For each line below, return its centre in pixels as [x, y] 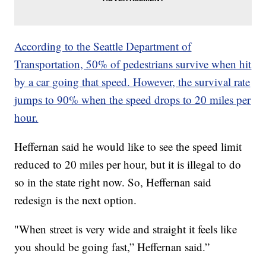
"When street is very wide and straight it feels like [126, 229]
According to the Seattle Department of [103, 46]
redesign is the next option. [76, 199]
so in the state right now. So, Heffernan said [113, 182]
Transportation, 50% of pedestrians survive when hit [133, 64]
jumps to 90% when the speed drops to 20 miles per [133, 99]
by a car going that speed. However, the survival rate [132, 81]
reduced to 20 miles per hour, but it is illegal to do [128, 164]
